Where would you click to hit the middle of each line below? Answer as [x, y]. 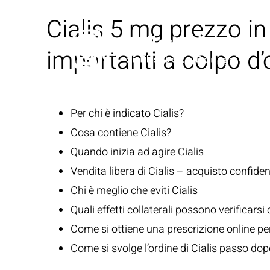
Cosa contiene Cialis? [121, 133]
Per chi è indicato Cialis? [127, 114]
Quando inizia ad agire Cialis [137, 152]
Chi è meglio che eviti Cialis [134, 191]
